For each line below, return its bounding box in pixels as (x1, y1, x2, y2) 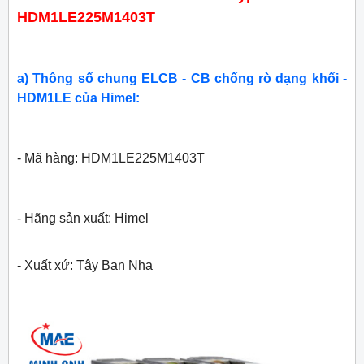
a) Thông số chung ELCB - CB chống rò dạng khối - (17, 71, 347, 86)
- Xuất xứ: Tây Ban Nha (17, 258, 153, 273)
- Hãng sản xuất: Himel (17, 211, 149, 226)
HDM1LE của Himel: (17, 91, 140, 106)
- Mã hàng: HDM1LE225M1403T (17, 151, 205, 166)
